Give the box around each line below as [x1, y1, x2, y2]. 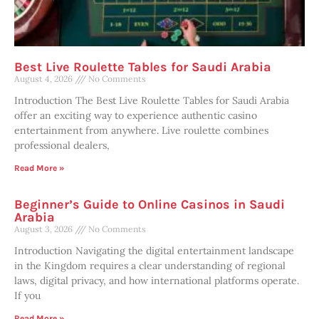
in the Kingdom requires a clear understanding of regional [14, 258, 286, 272]
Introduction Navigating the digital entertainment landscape [14, 244, 294, 257]
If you [14, 288, 41, 302]
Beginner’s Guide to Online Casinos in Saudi [14, 196, 285, 212]
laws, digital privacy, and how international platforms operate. [14, 273, 299, 287]
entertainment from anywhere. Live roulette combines [14, 123, 268, 137]
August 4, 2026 [14, 73, 75, 84]
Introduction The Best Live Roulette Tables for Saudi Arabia [14, 93, 289, 107]
